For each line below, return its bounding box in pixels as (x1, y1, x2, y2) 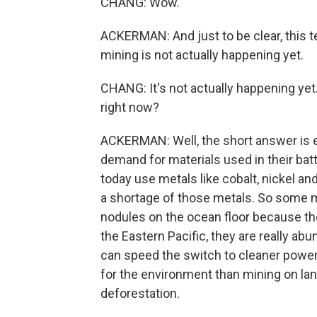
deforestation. (100, 286, 180, 301)
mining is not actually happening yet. (100, 47, 304, 62)
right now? (100, 100, 159, 115)
